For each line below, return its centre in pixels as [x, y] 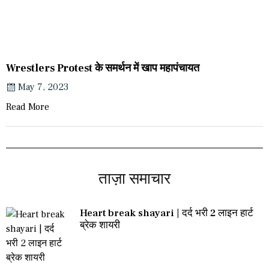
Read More [28, 107]
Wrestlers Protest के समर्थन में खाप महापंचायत [103, 68]
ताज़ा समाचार [134, 179]
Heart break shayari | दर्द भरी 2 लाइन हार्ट [167, 213]
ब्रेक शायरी [100, 225]
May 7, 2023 [43, 87]
